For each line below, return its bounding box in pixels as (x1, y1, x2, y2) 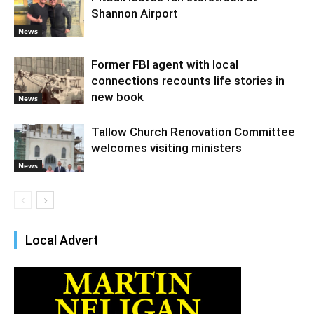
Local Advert (25, 232, 98, 247)
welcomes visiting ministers (91, 140, 242, 155)
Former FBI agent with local (91, 57, 238, 71)
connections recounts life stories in (91, 73, 285, 88)
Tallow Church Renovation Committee (91, 124, 295, 139)
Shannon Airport (91, 6, 178, 20)
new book (91, 89, 144, 104)
